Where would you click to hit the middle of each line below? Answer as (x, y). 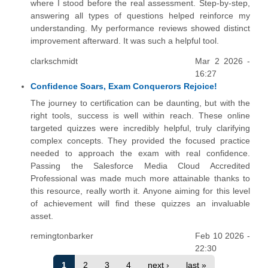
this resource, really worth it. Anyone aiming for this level (140, 191)
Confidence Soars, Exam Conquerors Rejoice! (124, 86)
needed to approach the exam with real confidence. (140, 153)
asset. (42, 216)
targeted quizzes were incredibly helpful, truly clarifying (140, 128)
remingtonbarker (62, 236)
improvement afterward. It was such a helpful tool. (125, 41)
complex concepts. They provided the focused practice (140, 140)
